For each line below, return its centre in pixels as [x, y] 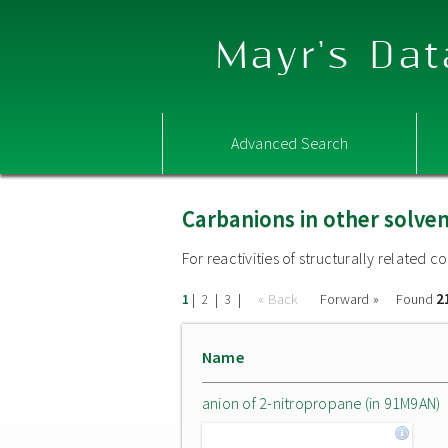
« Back [280, 299]
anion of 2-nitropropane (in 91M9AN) [321, 403]
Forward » [349, 299]
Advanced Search [289, 143]
